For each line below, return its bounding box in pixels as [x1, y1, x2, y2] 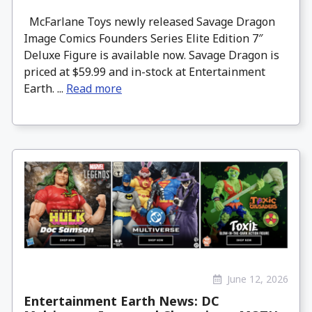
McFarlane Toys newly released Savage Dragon [24, 13, 275, 29]
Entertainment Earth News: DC [24, 292, 219, 309]
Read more [66, 80, 122, 96]
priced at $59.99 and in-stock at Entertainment [24, 63, 265, 79]
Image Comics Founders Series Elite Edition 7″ [24, 30, 263, 46]
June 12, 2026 [227, 272, 288, 286]
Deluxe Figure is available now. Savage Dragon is [24, 47, 279, 63]
